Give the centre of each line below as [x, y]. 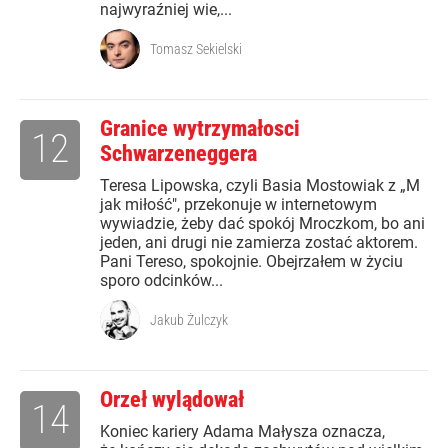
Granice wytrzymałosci [200, 128]
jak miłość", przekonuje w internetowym [238, 204]
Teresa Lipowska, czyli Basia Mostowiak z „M [260, 185]
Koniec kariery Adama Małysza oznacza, [242, 431]
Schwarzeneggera [178, 153]
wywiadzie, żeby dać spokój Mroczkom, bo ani [262, 223]
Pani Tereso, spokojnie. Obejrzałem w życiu [251, 261]
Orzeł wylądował [172, 399]
